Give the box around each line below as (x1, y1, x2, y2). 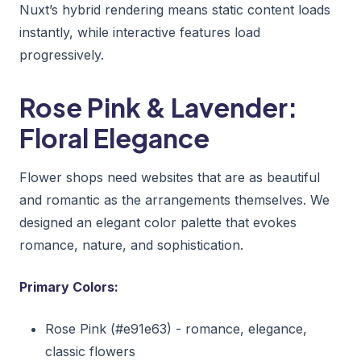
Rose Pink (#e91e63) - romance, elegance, (45, 320, 307, 337)
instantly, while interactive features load (19, 23, 260, 40)
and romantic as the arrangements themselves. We (19, 191, 330, 208)
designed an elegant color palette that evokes (19, 214, 297, 230)
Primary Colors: (19, 278, 118, 295)
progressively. (19, 46, 104, 63)
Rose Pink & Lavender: (19, 90, 297, 123)
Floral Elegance (19, 121, 210, 154)
